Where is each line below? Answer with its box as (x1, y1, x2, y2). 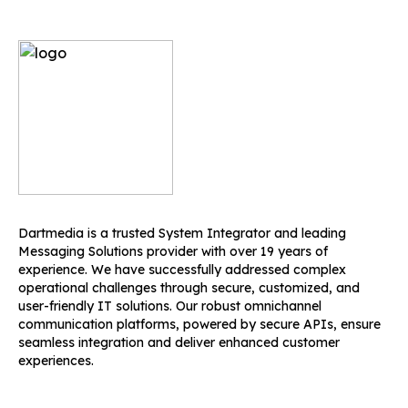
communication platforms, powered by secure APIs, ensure (18, 316, 381, 332)
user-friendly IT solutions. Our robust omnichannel (18, 298, 321, 314)
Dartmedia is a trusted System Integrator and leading (18, 225, 346, 241)
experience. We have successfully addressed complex (18, 261, 346, 278)
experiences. (18, 352, 94, 369)
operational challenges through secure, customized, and (18, 280, 360, 296)
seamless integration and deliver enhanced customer (18, 334, 340, 351)
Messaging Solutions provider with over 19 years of (18, 243, 328, 260)
